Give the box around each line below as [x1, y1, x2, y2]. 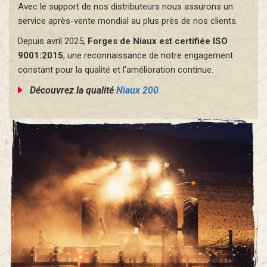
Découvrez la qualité [30, 85, 116, 97]
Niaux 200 [116, 85, 159, 97]
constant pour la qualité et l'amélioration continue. [18, 64, 213, 76]
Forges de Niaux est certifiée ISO [88, 36, 228, 47]
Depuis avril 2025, [18, 36, 88, 47]
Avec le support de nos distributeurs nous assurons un [18, 1, 233, 13]
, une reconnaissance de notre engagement [63, 50, 233, 61]
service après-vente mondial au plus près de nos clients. [18, 15, 238, 27]
